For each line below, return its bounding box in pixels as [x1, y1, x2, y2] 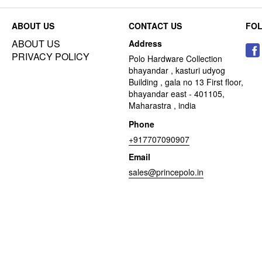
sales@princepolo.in [129, 166, 204, 178]
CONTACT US [129, 20, 182, 32]
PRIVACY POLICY [12, 50, 89, 64]
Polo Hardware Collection [129, 53, 222, 65]
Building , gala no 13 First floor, [129, 76, 243, 88]
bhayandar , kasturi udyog [129, 64, 225, 77]
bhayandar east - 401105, [129, 88, 225, 100]
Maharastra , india [129, 99, 196, 112]
